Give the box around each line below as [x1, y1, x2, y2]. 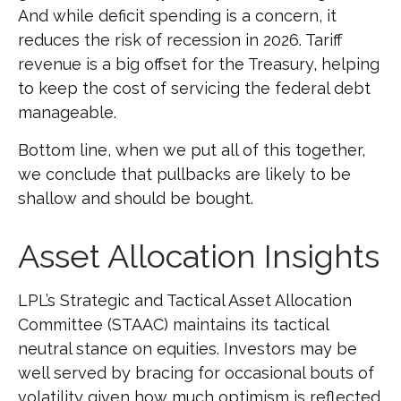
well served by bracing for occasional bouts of [18, 363, 374, 383]
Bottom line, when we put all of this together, [18, 141, 365, 160]
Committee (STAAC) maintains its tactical [18, 315, 328, 335]
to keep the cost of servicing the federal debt [18, 79, 371, 98]
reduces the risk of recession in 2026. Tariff [18, 30, 342, 50]
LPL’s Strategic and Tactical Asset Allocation [18, 291, 352, 311]
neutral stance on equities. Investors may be [18, 339, 357, 359]
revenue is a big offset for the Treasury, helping [18, 55, 380, 74]
